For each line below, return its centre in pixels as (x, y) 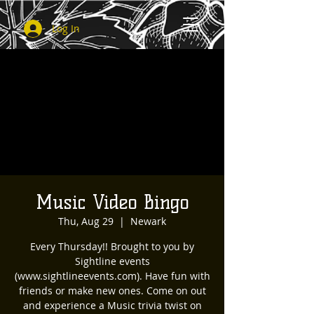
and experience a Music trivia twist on (112, 305)
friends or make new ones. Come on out (112, 291)
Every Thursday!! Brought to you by (112, 246)
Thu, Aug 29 (86, 221)
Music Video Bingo (112, 202)
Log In (66, 28)
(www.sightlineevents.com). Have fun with (112, 276)
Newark (148, 221)
